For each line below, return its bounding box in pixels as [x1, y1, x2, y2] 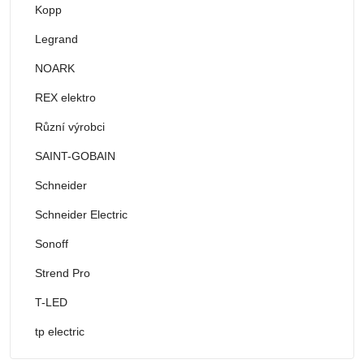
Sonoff [35, 236, 68, 250]
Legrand [35, 32, 78, 45]
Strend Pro [35, 266, 90, 279]
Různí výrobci [35, 119, 105, 133]
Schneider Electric [35, 207, 128, 221]
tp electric [35, 324, 84, 338]
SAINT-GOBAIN [35, 149, 115, 162]
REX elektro [35, 90, 96, 104]
